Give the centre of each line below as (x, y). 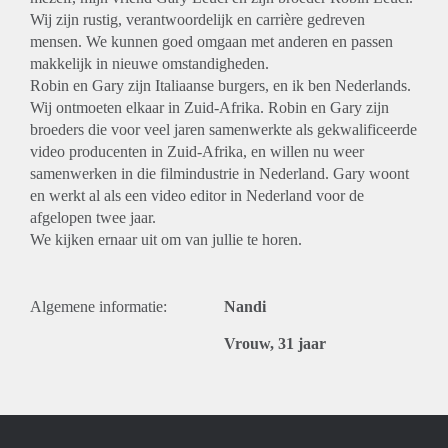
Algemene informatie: (98, 306)
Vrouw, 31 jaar (275, 343)
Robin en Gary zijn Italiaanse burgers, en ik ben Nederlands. (220, 85)
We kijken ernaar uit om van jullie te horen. (166, 239)
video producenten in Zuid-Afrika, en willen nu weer (197, 151)
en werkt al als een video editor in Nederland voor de (197, 195)
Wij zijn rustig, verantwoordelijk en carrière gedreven (197, 19)
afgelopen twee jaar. (93, 217)
